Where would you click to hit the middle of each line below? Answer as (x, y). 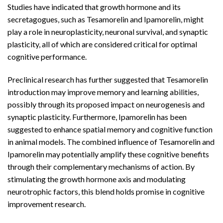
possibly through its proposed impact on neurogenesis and (106, 104)
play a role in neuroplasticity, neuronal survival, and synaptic (108, 31)
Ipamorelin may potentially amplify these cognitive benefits (108, 154)
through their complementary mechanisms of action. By (101, 166)
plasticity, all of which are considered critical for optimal (102, 44)
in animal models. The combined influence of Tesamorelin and (111, 141)
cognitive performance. (47, 56)
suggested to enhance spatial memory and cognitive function (110, 129)
